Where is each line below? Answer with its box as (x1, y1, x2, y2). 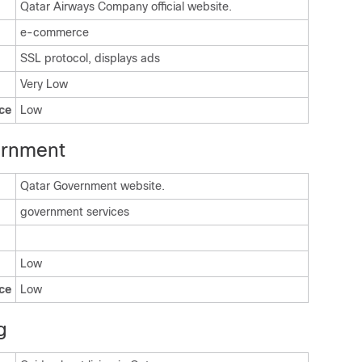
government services (20, 205, 129, 218)
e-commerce (20, 26, 89, 39)
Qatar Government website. (20, 179, 165, 192)
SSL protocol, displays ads (20, 52, 160, 65)
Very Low (20, 78, 68, 90)
